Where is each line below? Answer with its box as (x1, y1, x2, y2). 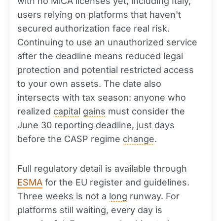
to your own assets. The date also (17, 78, 161, 89)
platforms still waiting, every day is (17, 205, 162, 216)
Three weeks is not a (17, 191, 109, 202)
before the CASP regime (17, 134, 123, 145)
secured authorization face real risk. (17, 23, 170, 34)
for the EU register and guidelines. (42, 177, 189, 188)
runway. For (127, 191, 180, 202)
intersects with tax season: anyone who (17, 92, 186, 103)
